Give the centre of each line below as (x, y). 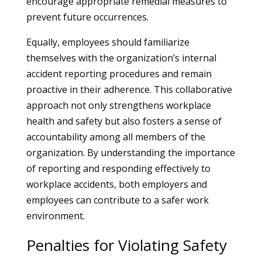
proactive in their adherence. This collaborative (129, 89)
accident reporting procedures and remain (119, 74)
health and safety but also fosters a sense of (124, 121)
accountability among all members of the (116, 137)
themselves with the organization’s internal (121, 58)
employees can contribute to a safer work (117, 200)
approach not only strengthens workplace (118, 105)
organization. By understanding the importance (130, 153)
